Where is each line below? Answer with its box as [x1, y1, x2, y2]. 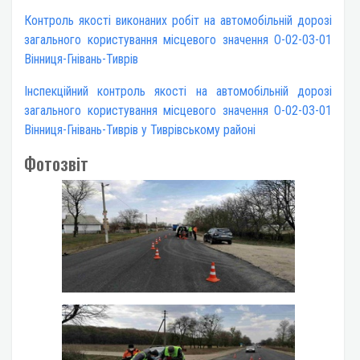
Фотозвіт [24, 150, 88, 177]
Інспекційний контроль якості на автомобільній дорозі [24, 84, 332, 100]
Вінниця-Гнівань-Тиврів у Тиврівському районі [24, 122, 256, 138]
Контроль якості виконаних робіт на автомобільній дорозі [24, 13, 332, 29]
